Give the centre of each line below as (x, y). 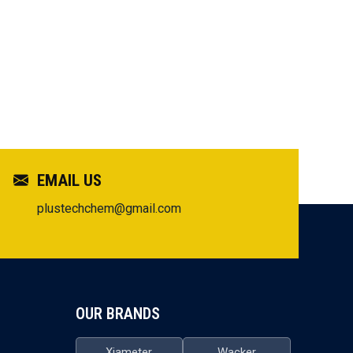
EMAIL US (67, 181)
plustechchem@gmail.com (109, 209)
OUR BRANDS (117, 314)
